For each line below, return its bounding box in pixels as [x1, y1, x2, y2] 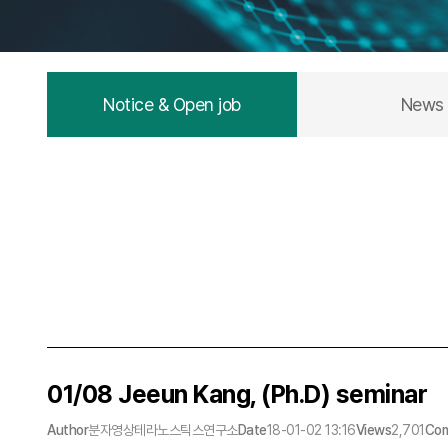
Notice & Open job [103, 94, 241, 115]
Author [47, 422, 88, 438]
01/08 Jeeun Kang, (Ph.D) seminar [47, 379, 427, 409]
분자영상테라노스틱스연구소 [88, 422, 238, 438]
